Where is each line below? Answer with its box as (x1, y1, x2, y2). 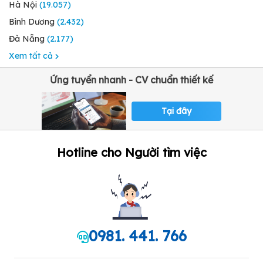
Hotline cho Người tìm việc (56, 145, 207, 160)
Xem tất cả (9, 50, 55, 62)
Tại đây (161, 105, 191, 116)
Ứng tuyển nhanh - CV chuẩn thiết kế (50, 74, 213, 86)
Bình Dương (9, 16, 55, 28)
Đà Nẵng (9, 33, 45, 45)
